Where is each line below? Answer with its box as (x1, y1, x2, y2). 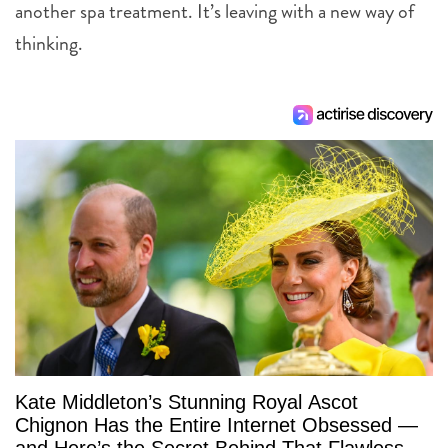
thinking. (15, 29, 83, 59)
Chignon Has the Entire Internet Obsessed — (15, 413, 418, 436)
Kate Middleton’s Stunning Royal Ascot (15, 390, 358, 413)
